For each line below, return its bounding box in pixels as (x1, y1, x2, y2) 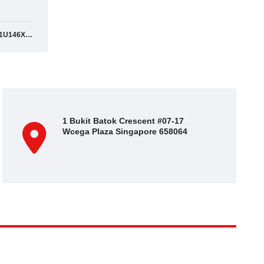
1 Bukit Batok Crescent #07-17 (62, 115, 184, 126)
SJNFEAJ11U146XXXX (25, 30, 32, 39)
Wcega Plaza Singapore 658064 (62, 126, 188, 136)
